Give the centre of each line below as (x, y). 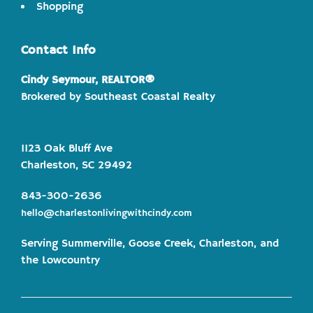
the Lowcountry (60, 261)
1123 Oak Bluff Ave (67, 149)
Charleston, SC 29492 (77, 166)
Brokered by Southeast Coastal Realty (118, 97)
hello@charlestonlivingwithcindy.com (107, 213)
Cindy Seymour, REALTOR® (88, 81)
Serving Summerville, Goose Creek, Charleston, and (150, 244)
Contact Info (58, 51)
